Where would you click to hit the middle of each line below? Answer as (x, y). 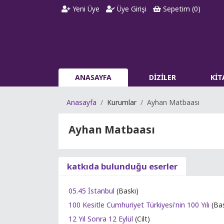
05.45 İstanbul (91, 191)
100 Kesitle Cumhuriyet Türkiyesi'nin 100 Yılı (139, 205)
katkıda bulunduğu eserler (122, 166)
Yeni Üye (85, 9)
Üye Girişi (131, 9)
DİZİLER (163, 77)
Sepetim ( (177, 9)
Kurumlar (122, 102)
